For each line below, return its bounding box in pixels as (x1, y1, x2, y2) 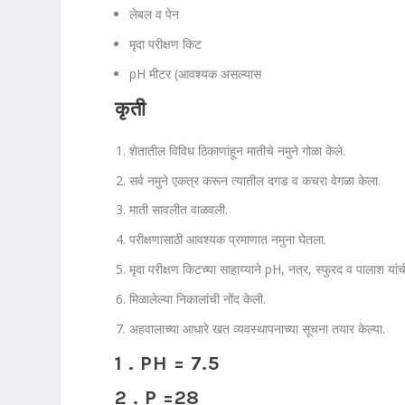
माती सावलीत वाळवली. (129, 201, 229, 219)
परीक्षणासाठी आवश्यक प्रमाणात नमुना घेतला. (129, 231, 327, 249)
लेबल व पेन (129, 5, 180, 24)
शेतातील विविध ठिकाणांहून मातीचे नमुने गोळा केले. (129, 141, 346, 159)
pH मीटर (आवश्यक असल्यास (129, 64, 262, 82)
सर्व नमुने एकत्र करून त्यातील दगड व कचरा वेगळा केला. (129, 171, 381, 189)
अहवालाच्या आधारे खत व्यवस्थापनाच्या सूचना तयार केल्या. (129, 319, 386, 337)
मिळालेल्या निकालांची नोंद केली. (129, 289, 267, 307)
